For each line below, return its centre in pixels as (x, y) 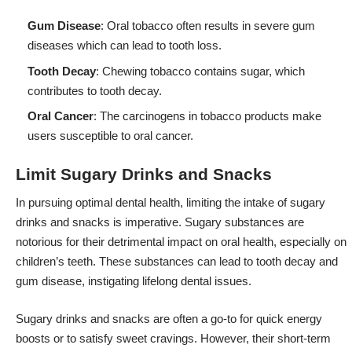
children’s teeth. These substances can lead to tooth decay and (177, 262)
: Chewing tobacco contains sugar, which (200, 71)
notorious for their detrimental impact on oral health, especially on (181, 242)
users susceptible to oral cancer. (110, 136)
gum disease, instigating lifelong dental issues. (134, 281)
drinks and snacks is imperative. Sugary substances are (160, 222)
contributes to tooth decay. (95, 90)
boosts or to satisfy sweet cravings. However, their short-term (173, 338)
